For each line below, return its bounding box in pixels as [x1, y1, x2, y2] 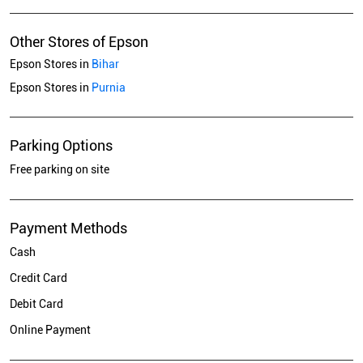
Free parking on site [10, 163, 109, 177]
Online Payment [10, 323, 91, 337]
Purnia [92, 81, 126, 95]
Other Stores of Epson [10, 33, 148, 51]
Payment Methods [10, 220, 127, 237]
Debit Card [10, 297, 63, 311]
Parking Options [10, 137, 113, 155]
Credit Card [10, 271, 67, 285]
